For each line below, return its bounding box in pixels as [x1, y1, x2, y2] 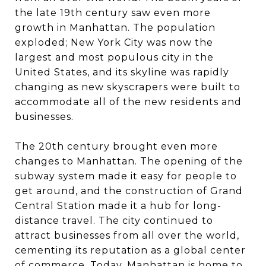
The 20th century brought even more [15, 141, 218, 152]
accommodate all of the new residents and [15, 96, 242, 107]
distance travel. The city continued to [15, 215, 213, 226]
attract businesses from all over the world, [15, 230, 239, 241]
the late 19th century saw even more [15, 7, 211, 18]
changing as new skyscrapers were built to [15, 81, 240, 93]
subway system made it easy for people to [15, 170, 237, 182]
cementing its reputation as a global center [15, 245, 246, 256]
